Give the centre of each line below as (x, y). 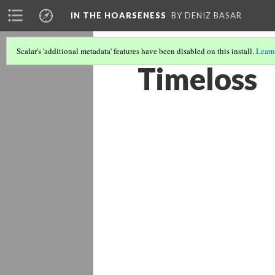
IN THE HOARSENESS (118, 15)
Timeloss (197, 79)
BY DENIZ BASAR (207, 15)
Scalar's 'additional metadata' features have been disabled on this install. (136, 51)
